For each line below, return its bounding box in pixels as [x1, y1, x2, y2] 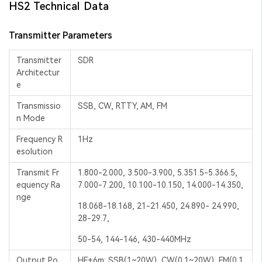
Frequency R [16, 134, 63, 144]
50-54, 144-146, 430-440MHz [78, 234, 191, 244]
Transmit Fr [16, 167, 59, 177]
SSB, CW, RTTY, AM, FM [78, 101, 167, 111]
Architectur [16, 67, 60, 77]
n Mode [16, 113, 45, 123]
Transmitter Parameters [9, 29, 112, 41]
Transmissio [16, 101, 61, 111]
